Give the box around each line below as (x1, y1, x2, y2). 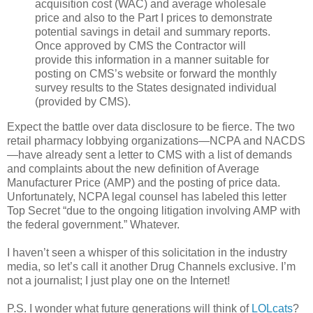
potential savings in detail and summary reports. (35, 26, 270, 38)
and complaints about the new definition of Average (7, 162, 259, 175)
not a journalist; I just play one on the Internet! (7, 274, 230, 286)
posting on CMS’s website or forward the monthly (35, 68, 277, 80)
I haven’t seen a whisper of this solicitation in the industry (7, 246, 287, 259)
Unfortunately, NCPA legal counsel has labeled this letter (7, 190, 286, 203)
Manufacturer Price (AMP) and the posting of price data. (7, 176, 280, 189)
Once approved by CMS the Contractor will (35, 40, 246, 52)
